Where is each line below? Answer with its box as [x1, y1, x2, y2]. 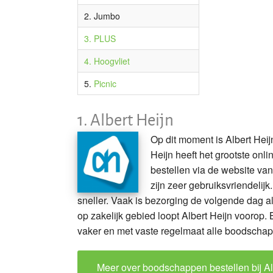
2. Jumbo [84, 9, 120, 22]
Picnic [94, 77, 116, 90]
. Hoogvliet [89, 54, 130, 67]
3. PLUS [84, 32, 116, 44]
